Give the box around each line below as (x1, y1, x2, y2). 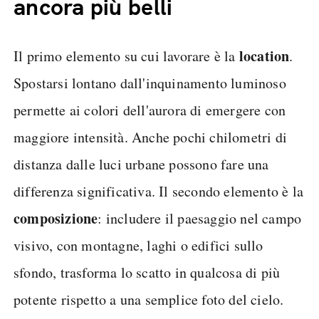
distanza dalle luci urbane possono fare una (14, 155, 269, 174)
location (239, 46, 290, 66)
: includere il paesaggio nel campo (98, 209, 302, 228)
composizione (14, 208, 98, 229)
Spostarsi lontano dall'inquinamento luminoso (14, 73, 286, 93)
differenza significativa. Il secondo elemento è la (14, 182, 304, 201)
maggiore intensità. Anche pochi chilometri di (14, 127, 288, 147)
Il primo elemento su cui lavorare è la (14, 46, 239, 66)
